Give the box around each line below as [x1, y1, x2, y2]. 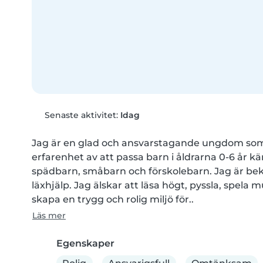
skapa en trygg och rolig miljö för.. [32, 194, 194, 205]
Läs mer [32, 210, 66, 221]
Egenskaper [56, 238, 114, 249]
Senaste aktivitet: [42, 110, 120, 121]
